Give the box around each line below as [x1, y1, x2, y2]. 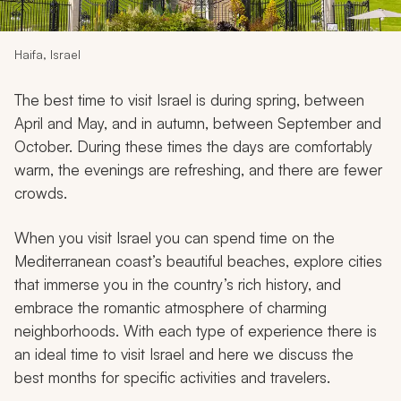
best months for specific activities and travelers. [14, 367, 330, 387]
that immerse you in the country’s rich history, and [14, 274, 341, 294]
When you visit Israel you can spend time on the [14, 227, 335, 247]
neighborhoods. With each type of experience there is [14, 320, 377, 340]
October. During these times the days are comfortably [14, 136, 372, 156]
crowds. [14, 183, 67, 202]
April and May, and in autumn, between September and [14, 113, 381, 132]
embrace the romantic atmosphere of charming [14, 297, 327, 317]
